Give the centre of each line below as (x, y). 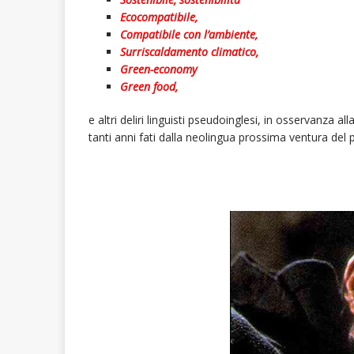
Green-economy (158, 70)
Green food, (149, 87)
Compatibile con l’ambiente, (189, 35)
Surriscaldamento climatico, (189, 52)
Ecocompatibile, (159, 17)
